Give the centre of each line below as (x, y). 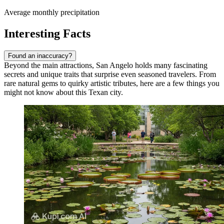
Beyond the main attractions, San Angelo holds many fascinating (106, 65)
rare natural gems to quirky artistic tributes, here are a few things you (112, 83)
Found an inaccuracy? (40, 55)
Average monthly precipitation (52, 12)
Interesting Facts (47, 33)
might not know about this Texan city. (63, 92)
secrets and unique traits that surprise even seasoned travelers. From (110, 74)
